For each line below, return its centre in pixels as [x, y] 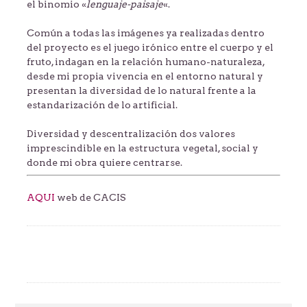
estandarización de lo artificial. [102, 105]
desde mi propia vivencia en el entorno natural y [145, 76]
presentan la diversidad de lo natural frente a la [141, 91]
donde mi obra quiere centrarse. [104, 163]
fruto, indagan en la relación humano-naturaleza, [145, 62]
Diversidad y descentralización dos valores [131, 134]
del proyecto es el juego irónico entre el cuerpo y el [150, 48]
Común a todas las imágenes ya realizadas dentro [145, 33]
